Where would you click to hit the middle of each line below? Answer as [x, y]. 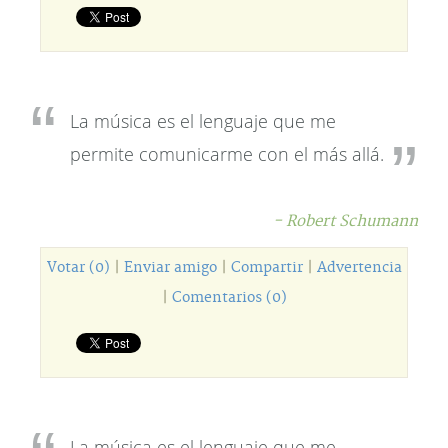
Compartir [266, 268]
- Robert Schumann [345, 221]
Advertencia [359, 268]
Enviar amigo [170, 268]
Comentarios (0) [229, 298]
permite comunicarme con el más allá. [227, 154]
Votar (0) [78, 268]
